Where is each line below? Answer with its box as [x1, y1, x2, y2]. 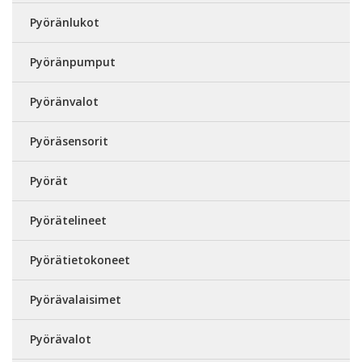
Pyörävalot [30, 330, 91, 347]
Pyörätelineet [30, 212, 107, 228]
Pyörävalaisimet [30, 291, 121, 307]
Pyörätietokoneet [30, 251, 130, 267]
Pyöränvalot [30, 93, 99, 109]
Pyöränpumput [30, 53, 116, 69]
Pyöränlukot [30, 14, 99, 30]
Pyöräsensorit [30, 133, 108, 149]
